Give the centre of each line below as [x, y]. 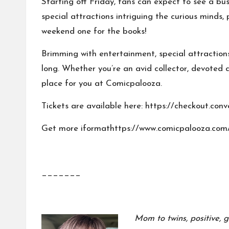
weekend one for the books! [94, 31]
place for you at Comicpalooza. [102, 83]
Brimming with [70, 54]
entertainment [127, 54]
